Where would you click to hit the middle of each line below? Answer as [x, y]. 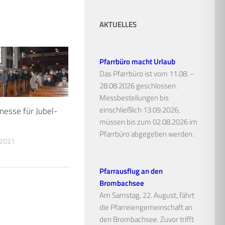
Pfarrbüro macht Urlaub [137, 61]
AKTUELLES [118, 24]
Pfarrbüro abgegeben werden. [147, 134]
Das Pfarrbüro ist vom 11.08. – [147, 73]
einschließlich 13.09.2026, [140, 109]
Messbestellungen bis [134, 97]
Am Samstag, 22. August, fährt [147, 195]
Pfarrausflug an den [131, 171]
